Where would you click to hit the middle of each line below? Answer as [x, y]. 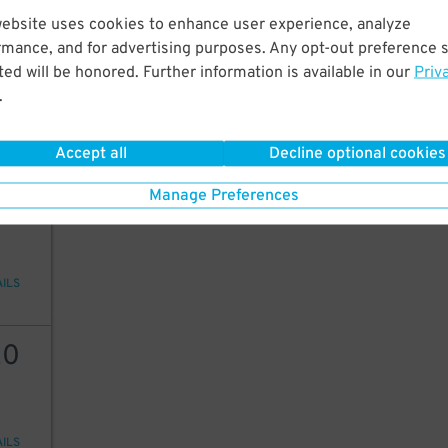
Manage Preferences [224, 195]
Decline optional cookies [357, 153]
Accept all [90, 153]
